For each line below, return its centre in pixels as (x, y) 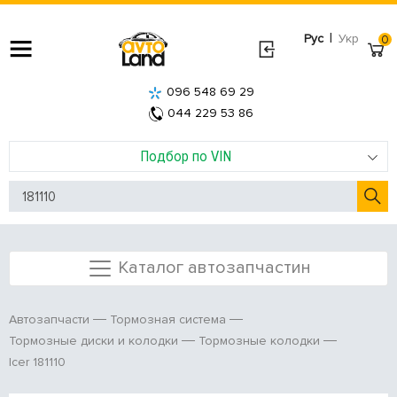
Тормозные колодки (259, 341)
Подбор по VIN (185, 156)
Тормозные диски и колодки (93, 341)
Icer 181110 (37, 362)
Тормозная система (168, 320)
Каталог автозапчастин (214, 267)
